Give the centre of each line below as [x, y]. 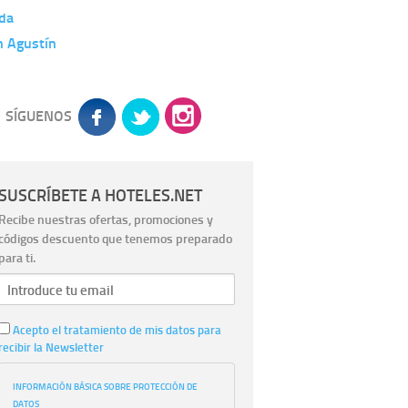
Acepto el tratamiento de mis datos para [116, 330]
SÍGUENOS [39, 116]
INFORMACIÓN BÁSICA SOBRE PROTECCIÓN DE [105, 386]
